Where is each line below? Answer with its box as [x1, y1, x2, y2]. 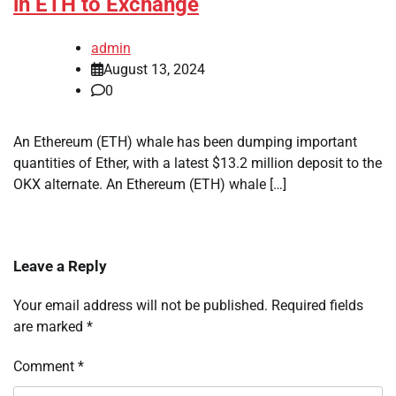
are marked [13, 318, 87, 336]
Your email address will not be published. [13, 297, 268, 315]
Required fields [271, 297, 363, 315]
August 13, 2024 [103, 61, 205, 79]
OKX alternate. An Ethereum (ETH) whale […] [13, 176, 286, 194]
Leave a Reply [13, 257, 107, 276]
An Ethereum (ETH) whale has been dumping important [13, 133, 357, 151]
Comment [13, 358, 78, 376]
